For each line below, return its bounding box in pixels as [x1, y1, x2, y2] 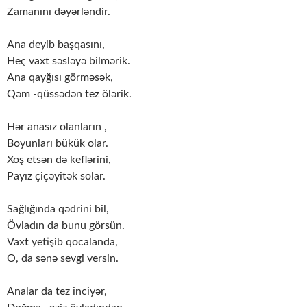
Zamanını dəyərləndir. [7, 6, 110, 18]
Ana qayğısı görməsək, [7, 72, 113, 84]
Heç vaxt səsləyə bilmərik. [7, 56, 130, 67]
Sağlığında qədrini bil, [7, 204, 109, 215]
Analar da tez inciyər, [7, 286, 107, 297]
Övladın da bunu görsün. [7, 220, 125, 232]
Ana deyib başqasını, [7, 39, 105, 51]
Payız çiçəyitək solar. [7, 171, 106, 182]
